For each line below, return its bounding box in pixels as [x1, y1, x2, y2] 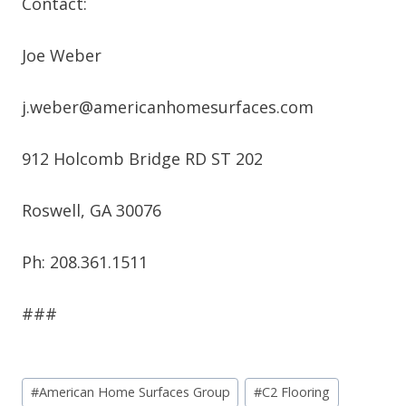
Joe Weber [22, 44, 101, 67]
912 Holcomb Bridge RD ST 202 [22, 148, 263, 170]
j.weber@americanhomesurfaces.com [22, 96, 314, 119]
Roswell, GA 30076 [22, 199, 161, 222]
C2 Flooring [262, 383, 331, 401]
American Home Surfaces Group [38, 383, 230, 401]
